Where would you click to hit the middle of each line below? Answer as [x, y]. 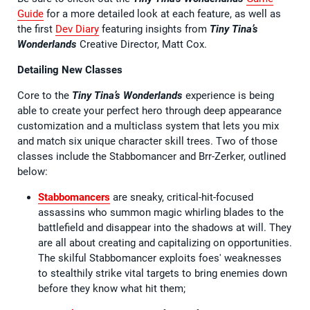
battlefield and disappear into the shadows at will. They [165, 227]
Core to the [45, 95]
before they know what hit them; [112, 288]
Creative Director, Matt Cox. [142, 44]
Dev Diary [77, 29]
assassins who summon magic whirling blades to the [161, 212]
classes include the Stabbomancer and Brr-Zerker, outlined [152, 156]
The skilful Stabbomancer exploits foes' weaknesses [160, 258]
